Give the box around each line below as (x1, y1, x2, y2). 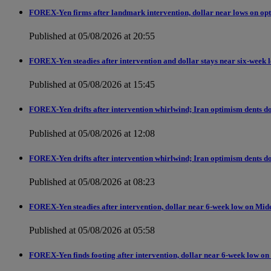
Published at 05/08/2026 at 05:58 (29, 225, 155, 236)
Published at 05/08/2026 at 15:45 (29, 79, 155, 90)
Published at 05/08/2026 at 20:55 (29, 30, 155, 41)
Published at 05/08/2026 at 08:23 (29, 176, 155, 187)
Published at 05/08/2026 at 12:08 (29, 128, 155, 139)
